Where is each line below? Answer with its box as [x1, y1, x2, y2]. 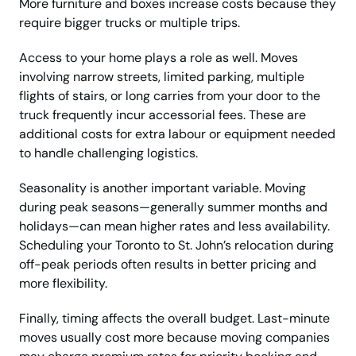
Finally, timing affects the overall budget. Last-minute [19, 310, 330, 327]
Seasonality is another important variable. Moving [19, 180, 306, 197]
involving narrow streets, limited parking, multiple [19, 68, 304, 86]
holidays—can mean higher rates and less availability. [19, 218, 330, 235]
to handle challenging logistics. [19, 145, 198, 162]
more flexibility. [19, 275, 107, 292]
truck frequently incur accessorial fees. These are [19, 106, 306, 124]
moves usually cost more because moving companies [19, 329, 330, 346]
